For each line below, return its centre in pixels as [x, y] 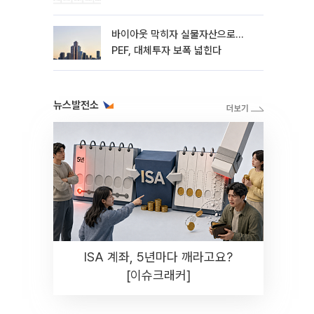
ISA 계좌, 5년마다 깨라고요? [158, 257]
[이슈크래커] [158, 275]
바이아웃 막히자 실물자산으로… [177, 34]
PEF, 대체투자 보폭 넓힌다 [166, 50]
